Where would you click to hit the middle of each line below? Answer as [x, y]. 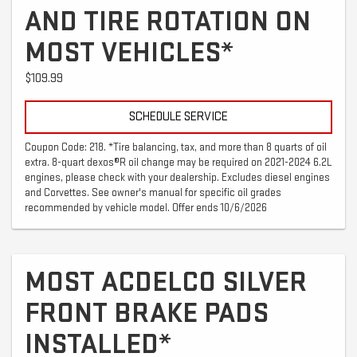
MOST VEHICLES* [129, 53]
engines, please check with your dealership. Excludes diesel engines [177, 177]
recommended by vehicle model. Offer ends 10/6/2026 [146, 208]
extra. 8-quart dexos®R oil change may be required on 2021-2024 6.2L [178, 162]
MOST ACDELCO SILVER [166, 282]
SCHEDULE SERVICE [178, 116]
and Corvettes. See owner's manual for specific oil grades [153, 192]
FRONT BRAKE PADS [147, 313]
